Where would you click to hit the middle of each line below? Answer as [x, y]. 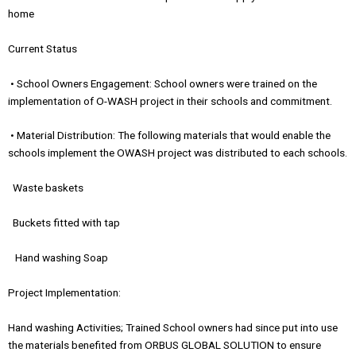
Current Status [94, 48]
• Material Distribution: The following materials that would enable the [169, 135]
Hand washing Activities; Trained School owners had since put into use [173, 327]
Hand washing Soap [58, 258]
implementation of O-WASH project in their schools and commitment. [170, 101]
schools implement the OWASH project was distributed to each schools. [178, 153]
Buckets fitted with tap [65, 223]
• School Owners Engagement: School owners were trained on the [163, 83]
